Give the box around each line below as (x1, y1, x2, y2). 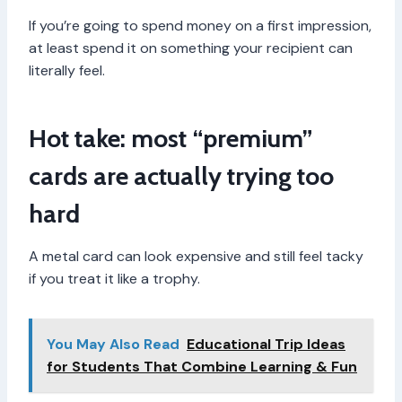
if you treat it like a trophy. (29, 269, 200, 289)
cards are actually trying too (29, 161, 334, 192)
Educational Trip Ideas (187, 335, 345, 354)
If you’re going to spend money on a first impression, (29, 16, 371, 36)
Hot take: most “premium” (29, 123, 312, 154)
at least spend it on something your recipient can (29, 39, 353, 58)
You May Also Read (47, 335, 179, 354)
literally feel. (29, 61, 105, 81)
